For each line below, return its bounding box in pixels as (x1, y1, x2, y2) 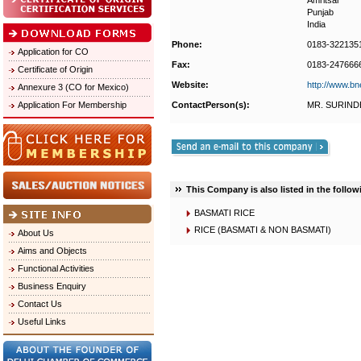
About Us (18, 228, 54, 238)
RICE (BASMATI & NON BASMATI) (194, 225, 331, 234)
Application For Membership (18, 100, 127, 110)
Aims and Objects (18, 246, 87, 255)
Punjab (307, 7, 334, 17)
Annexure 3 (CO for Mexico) (18, 82, 129, 92)
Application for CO (18, 47, 89, 56)
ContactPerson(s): (172, 100, 250, 110)
